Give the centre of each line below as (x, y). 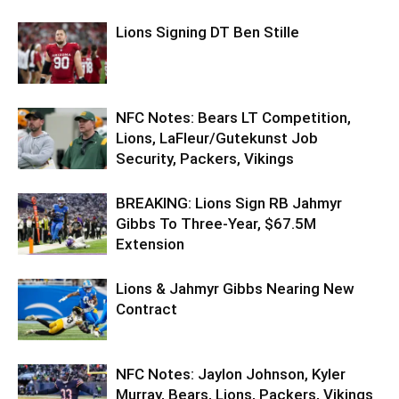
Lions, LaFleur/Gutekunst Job (217, 138)
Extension (150, 244)
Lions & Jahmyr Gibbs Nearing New (235, 288)
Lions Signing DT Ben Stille (208, 32)
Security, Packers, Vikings (205, 158)
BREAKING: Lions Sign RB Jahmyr (229, 203)
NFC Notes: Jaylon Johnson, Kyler (231, 374)
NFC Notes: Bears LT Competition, (233, 117)
